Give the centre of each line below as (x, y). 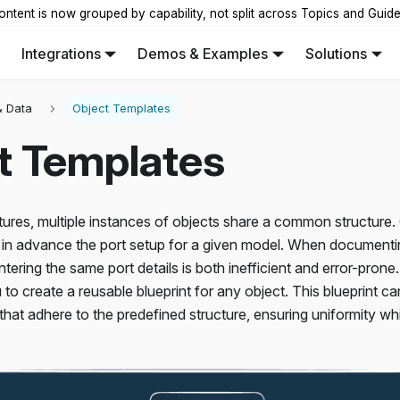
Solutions (336, 53)
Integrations (61, 53)
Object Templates (121, 109)
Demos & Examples (203, 53)
